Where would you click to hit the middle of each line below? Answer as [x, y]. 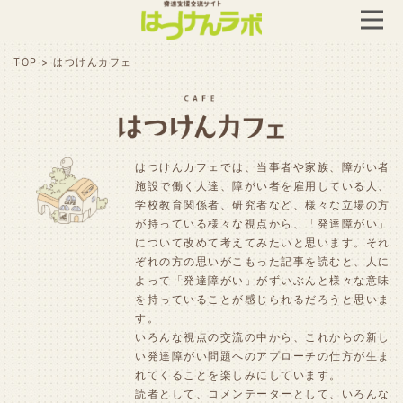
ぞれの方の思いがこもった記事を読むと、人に [263, 261]
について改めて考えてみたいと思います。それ [263, 242]
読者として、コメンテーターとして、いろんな [263, 393]
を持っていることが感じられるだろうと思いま [263, 299]
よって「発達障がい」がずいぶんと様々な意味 [263, 280]
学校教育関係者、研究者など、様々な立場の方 [263, 204]
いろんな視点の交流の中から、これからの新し [263, 336]
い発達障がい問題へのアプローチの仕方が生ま [263, 355]
